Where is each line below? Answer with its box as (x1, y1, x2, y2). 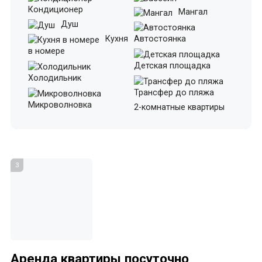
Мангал (176, 6, 208, 17)
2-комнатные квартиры (134, 102, 225, 112)
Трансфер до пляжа (134, 87, 214, 98)
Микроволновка (27, 99, 92, 110)
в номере (27, 46, 65, 56)
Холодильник (27, 73, 81, 83)
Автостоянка (134, 33, 186, 44)
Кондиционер (27, 4, 83, 15)
